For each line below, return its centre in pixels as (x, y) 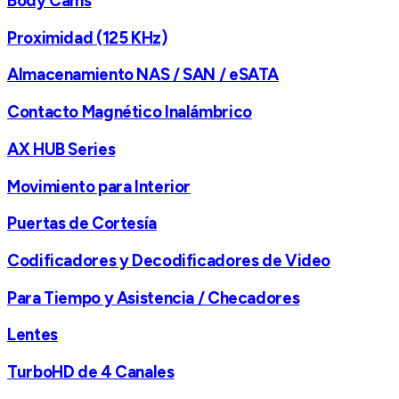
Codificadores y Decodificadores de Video (169, 261)
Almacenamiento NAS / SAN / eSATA (143, 75)
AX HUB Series (61, 149)
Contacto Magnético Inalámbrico (130, 112)
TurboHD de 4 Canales (91, 372)
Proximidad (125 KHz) (87, 37)
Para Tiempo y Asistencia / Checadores (154, 297)
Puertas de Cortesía (82, 224)
